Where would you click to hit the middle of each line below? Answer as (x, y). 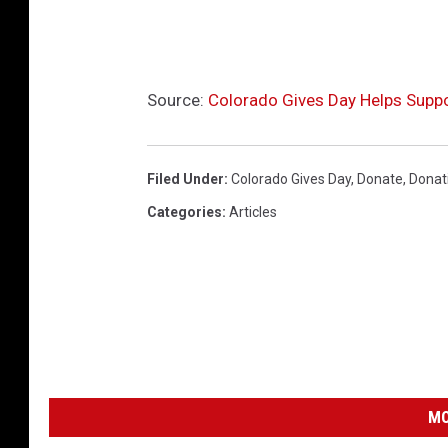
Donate (380, 179)
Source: (177, 100)
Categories (184, 212)
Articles (253, 212)
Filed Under (185, 179)
